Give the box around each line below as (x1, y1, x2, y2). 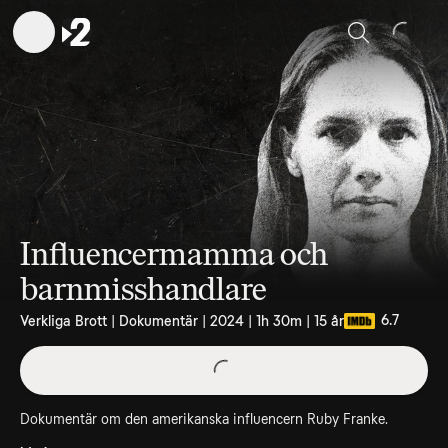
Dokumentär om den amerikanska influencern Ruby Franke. (20, 411, 388, 427)
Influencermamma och (20, 235, 328, 273)
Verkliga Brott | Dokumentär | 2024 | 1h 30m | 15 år (20, 313, 344, 329)
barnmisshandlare (20, 270, 267, 308)
